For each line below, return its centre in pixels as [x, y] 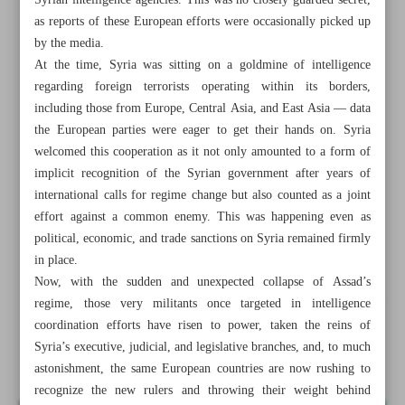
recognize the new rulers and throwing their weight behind [202, 391]
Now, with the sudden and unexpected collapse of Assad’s [202, 282]
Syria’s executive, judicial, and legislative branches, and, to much [202, 347]
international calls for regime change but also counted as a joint [202, 195]
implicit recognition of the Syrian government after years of [202, 174]
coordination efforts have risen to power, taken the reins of [202, 325]
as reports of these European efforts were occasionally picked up [202, 22]
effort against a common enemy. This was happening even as [202, 217]
